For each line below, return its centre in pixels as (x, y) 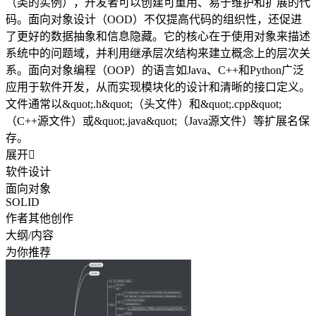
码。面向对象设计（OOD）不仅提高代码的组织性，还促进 (154, 19)
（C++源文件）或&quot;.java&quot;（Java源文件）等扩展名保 (158, 121)
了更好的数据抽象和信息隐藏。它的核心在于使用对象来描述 (158, 36)
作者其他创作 (39, 218)
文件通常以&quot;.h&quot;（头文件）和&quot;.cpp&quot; (144, 104)
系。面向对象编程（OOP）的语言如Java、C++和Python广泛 (155, 70)
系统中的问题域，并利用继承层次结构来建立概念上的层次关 (158, 53)
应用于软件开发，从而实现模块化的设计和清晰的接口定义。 (158, 87)
